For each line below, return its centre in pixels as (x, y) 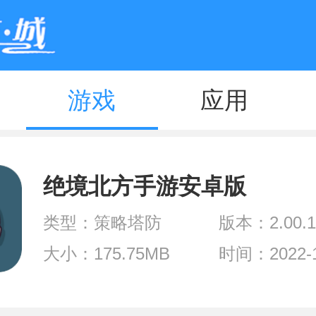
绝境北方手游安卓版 (145, 186)
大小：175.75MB (107, 254)
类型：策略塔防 (102, 223)
